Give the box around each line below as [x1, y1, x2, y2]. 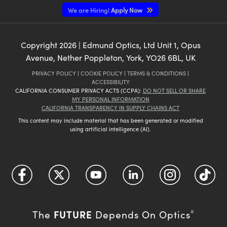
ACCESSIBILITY [91, 78, 130, 86]
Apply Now [109, 5, 144, 14]
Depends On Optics [92, 207, 191, 221]
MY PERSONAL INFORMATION [71, 95, 149, 103]
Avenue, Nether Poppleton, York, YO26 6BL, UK [25, 52, 196, 63]
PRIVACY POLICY [32, 69, 76, 77]
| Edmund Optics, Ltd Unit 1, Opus [76, 39, 201, 50]
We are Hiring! [68, 5, 109, 14]
